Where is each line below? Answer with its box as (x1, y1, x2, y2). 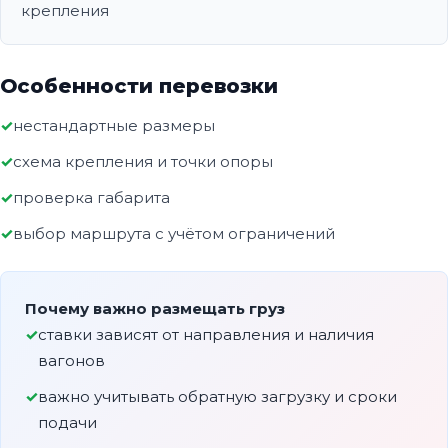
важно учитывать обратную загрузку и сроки (38, 387, 397, 407)
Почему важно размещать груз (25, 299, 285, 319)
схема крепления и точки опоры (13, 152, 273, 172)
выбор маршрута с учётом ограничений (13, 224, 335, 244)
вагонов (38, 351, 105, 371)
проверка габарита (13, 188, 170, 208)
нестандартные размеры (13, 116, 215, 136)
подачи (38, 413, 97, 433)
